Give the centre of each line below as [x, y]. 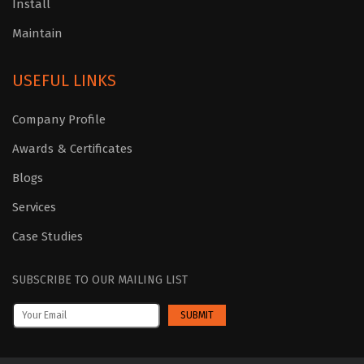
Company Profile [59, 120]
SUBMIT [197, 316]
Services [34, 208]
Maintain [37, 34]
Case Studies [48, 237]
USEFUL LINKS [64, 81]
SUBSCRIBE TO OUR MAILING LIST [100, 280]
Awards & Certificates [72, 149]
